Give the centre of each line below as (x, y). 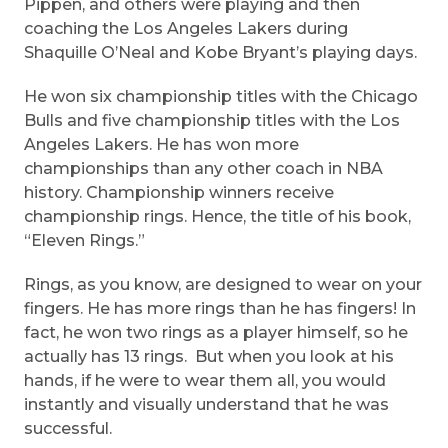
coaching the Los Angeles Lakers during (186, 29)
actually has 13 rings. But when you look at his (209, 357)
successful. (68, 429)
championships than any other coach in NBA (203, 169)
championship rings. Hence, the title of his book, (217, 217)
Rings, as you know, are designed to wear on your (223, 285)
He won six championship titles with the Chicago (221, 97)
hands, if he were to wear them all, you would (205, 381)
